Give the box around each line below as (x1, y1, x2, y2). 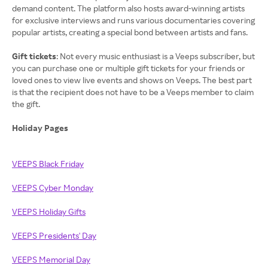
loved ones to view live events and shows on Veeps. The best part (12, 75, 252, 85)
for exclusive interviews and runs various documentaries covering (12, 15, 255, 25)
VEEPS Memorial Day (12, 254, 90, 264)
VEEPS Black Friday (12, 159, 84, 169)
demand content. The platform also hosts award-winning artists (12, 3, 245, 13)
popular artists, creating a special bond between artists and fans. (12, 27, 248, 37)
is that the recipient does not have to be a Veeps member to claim (12, 87, 254, 97)
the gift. (12, 99, 40, 109)
